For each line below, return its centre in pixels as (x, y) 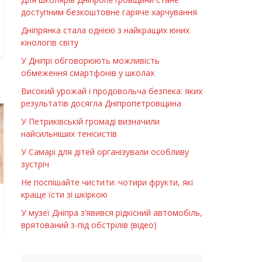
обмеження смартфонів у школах (88, 73)
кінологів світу (50, 43)
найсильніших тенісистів (69, 134)
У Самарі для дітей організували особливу (105, 152)
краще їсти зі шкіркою (64, 195)
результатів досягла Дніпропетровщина (101, 104)
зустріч (35, 164)
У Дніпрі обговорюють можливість (90, 61)
